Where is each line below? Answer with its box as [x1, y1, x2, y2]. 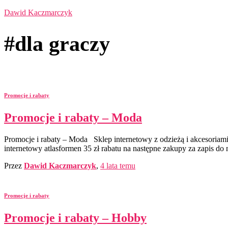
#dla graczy [4, 32, 110, 56]
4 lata [100, 161, 118, 170]
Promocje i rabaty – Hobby [4, 211, 147, 225]
